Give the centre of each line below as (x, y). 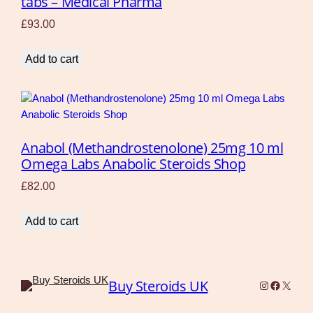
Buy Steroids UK (158, 286)
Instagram (282, 284)
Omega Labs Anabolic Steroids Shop (133, 163)
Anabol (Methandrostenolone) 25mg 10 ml (152, 147)
